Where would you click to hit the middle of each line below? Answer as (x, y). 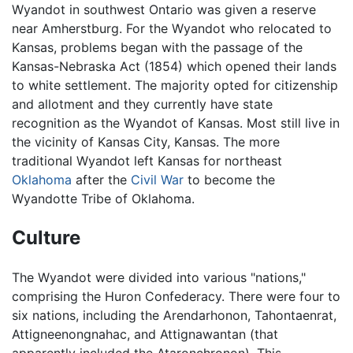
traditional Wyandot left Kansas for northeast (147, 161)
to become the (229, 180)
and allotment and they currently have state (142, 104)
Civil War (157, 180)
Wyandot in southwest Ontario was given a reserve (164, 10)
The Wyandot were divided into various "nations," (159, 277)
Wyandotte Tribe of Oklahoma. (103, 199)
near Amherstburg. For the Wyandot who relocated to (172, 29)
